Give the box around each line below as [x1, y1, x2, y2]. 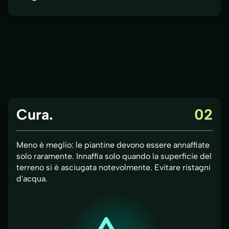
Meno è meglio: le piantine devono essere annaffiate [16, 140, 210, 150]
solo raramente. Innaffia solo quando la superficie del [16, 151, 212, 161]
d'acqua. [16, 173, 48, 184]
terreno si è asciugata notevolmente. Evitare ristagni [16, 162, 211, 172]
